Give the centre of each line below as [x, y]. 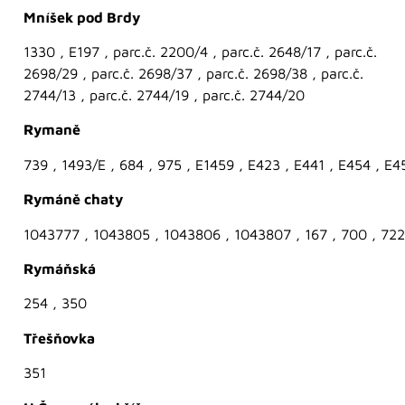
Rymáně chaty [73, 199]
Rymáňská [60, 268]
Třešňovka [59, 338]
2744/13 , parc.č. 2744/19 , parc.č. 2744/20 [164, 95]
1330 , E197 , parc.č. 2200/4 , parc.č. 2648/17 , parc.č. [200, 52]
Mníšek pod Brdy [82, 17]
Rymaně [52, 130]
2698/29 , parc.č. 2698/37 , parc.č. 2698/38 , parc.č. [193, 74]
